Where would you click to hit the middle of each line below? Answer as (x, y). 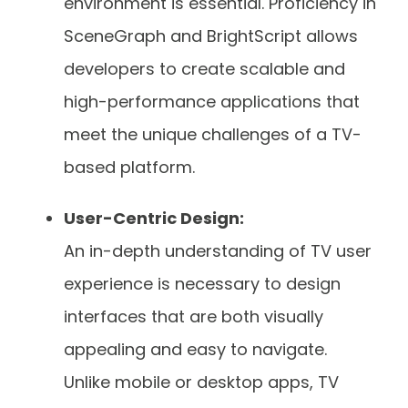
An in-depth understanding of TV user (218, 250)
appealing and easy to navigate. (195, 349)
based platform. (132, 167)
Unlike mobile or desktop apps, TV (201, 382)
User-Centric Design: (154, 218)
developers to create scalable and (204, 68)
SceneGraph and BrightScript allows (211, 36)
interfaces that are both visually (194, 316)
